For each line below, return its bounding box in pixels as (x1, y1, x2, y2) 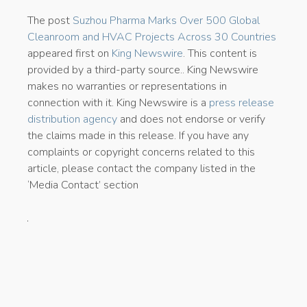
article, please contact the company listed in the (27, 160, 256, 176)
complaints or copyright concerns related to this (27, 144, 255, 160)
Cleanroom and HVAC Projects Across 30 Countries (27, 29, 276, 45)
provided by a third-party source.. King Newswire (27, 62, 258, 77)
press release (209, 95, 274, 110)
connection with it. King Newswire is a (27, 95, 209, 110)
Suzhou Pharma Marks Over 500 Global (73, 12, 260, 28)
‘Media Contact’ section (27, 177, 138, 193)
